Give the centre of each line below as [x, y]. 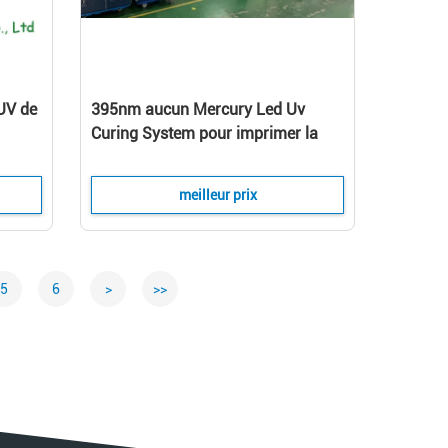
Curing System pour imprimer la [204, 133]
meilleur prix [217, 195]
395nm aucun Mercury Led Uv [198, 109]
